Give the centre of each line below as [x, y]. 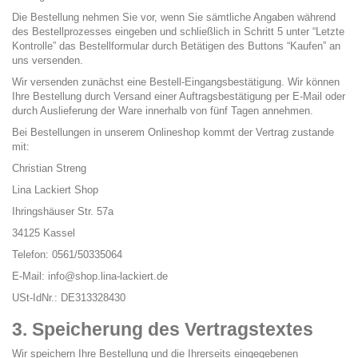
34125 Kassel [44, 233]
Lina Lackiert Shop [55, 190]
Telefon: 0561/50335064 [67, 255]
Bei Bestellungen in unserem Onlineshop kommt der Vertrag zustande [173, 132]
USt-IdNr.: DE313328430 [69, 298]
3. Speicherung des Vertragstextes [163, 329]
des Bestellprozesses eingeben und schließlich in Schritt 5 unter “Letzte [178, 32]
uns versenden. [49, 60]
